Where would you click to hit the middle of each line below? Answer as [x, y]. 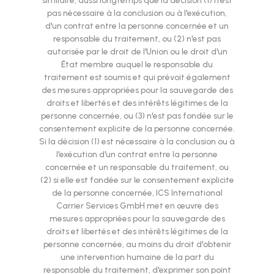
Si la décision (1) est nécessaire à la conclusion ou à [137, 142]
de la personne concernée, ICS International [137, 193]
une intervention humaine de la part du [137, 257]
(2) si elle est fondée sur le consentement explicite [137, 180]
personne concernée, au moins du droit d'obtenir [137, 244]
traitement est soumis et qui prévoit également [137, 77]
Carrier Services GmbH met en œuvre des [137, 206]
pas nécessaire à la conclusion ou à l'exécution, [137, 13]
